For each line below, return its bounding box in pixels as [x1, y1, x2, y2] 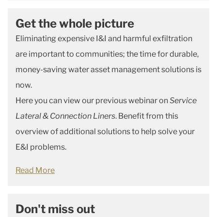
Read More [15, 166, 55, 175]
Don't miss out [15, 202, 95, 216]
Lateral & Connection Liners [15, 111, 115, 121]
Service [170, 96, 197, 105]
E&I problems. [15, 142, 66, 152]
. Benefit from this [115, 111, 178, 121]
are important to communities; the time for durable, [15, 49, 199, 59]
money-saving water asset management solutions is [15, 65, 201, 74]
